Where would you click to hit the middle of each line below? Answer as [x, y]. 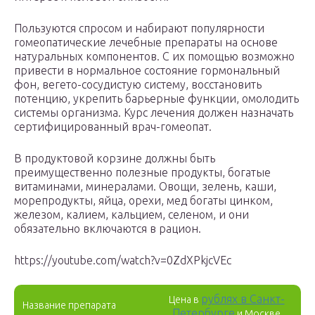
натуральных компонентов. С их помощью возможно [154, 57]
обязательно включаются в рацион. [108, 229]
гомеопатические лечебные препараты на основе [146, 43]
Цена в [185, 300]
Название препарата [69, 306]
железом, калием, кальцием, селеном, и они [131, 215]
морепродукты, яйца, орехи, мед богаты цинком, [143, 201]
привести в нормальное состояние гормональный [147, 71]
